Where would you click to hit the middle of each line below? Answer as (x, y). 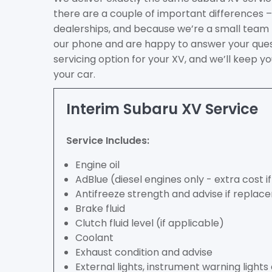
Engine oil (97, 165)
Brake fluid (100, 209)
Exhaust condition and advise (144, 252)
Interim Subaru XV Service (162, 109)
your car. (74, 74)
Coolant (94, 238)
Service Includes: (108, 141)
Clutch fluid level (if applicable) (150, 223)
